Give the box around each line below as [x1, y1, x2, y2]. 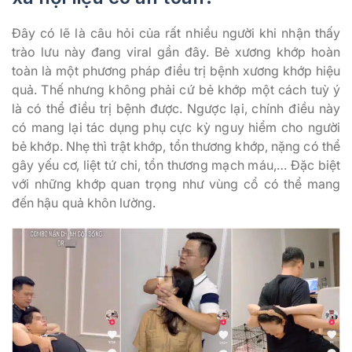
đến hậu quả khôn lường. [12, 194, 156, 211]
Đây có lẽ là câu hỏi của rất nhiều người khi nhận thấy [12, 24, 340, 41]
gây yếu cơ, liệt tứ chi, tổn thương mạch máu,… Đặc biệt [12, 156, 340, 173]
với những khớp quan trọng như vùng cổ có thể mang [12, 175, 340, 192]
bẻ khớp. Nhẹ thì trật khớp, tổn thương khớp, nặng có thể [12, 137, 340, 154]
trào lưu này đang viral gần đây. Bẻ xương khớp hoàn [12, 43, 340, 60]
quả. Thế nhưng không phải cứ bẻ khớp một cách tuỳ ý [12, 81, 340, 97]
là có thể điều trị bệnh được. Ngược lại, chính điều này [12, 100, 340, 116]
